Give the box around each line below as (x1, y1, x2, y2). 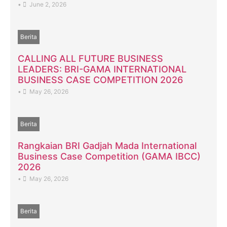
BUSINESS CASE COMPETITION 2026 (18, 74, 183, 85)
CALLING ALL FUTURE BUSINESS (18, 53, 163, 64)
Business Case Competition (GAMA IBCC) (18, 150, 201, 162)
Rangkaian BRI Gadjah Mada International (18, 140, 197, 151)
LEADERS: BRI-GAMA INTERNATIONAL (18, 63, 186, 74)
